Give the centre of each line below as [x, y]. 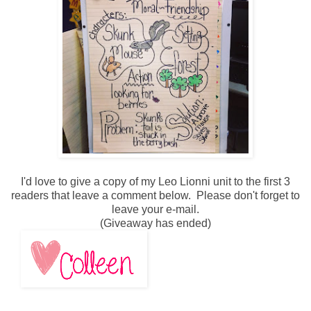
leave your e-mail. [155, 209]
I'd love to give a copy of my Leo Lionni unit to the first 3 [155, 181]
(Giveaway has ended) [155, 223]
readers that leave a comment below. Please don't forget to [155, 195]
